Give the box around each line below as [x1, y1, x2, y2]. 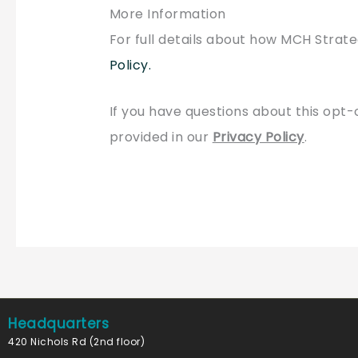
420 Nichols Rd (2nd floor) [8, 334, 145, 348]
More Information [109, 5, 226, 24]
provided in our [109, 127, 213, 146]
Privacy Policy [212, 127, 304, 146]
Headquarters [8, 313, 109, 333]
